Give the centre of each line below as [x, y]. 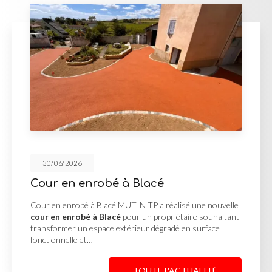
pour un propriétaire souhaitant [180, 217]
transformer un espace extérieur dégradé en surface [125, 228]
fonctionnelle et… [62, 240]
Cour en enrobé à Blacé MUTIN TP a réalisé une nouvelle [134, 205]
